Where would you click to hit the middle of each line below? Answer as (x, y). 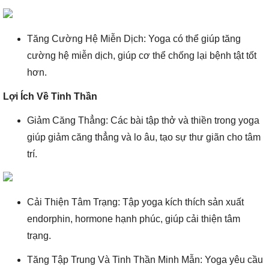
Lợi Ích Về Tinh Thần (50, 96)
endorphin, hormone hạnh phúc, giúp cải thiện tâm (134, 219)
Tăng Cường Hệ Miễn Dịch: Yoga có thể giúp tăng (134, 39)
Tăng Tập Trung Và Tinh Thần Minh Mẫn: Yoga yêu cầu (145, 260)
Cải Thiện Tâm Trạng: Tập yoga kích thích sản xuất (135, 202)
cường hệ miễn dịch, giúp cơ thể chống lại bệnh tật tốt (142, 56)
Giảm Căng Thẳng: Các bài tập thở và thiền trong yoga (143, 120)
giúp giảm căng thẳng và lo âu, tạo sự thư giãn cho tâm (144, 137)
